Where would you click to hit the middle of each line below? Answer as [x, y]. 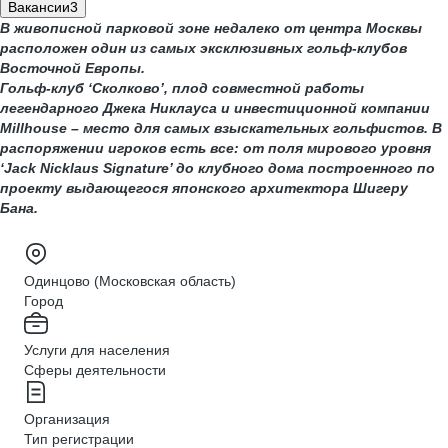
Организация [67, 419]
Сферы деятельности [95, 370]
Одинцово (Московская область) [130, 281]
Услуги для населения [97, 350]
